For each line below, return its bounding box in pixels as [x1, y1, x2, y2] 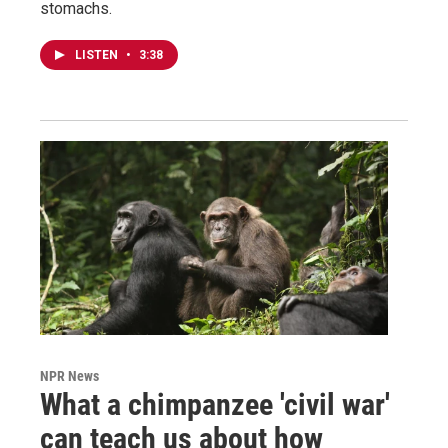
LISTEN [75, 47, 121, 62]
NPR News [40, 367, 99, 384]
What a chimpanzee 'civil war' [40, 386, 390, 422]
